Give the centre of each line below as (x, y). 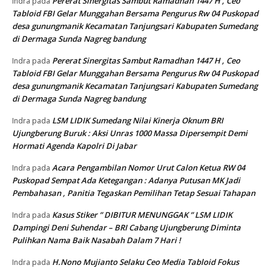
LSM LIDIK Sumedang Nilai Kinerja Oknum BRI (138, 121)
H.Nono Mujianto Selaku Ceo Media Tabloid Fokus (145, 262)
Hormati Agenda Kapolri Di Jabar (74, 146)
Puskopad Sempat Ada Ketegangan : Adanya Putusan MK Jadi (126, 181)
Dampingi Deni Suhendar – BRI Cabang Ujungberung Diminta (126, 228)
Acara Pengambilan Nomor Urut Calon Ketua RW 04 (149, 168)
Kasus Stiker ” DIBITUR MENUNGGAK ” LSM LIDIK (142, 215)
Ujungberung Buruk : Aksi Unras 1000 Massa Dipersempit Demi (130, 133)
